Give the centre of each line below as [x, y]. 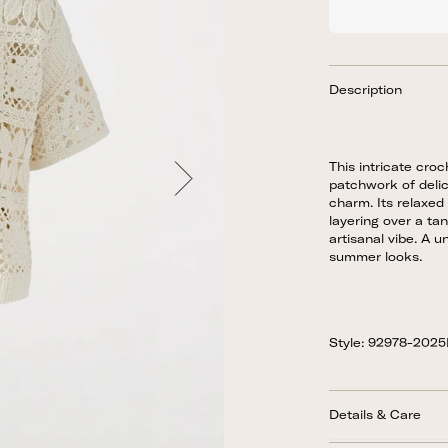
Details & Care [375, 414]
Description [365, 89]
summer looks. [375, 256]
